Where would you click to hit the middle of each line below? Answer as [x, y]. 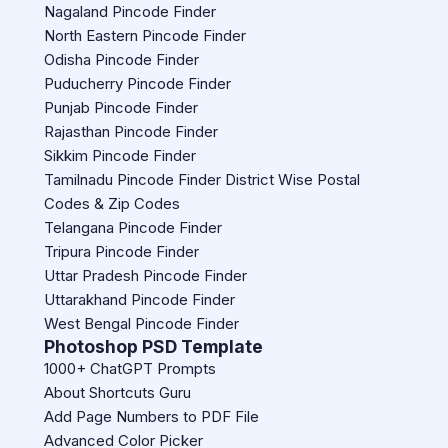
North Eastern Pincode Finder [145, 35]
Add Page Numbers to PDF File [151, 416]
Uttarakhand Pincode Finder [139, 299]
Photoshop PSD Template [153, 346]
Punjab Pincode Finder [121, 107]
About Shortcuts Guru [117, 392]
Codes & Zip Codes [112, 203]
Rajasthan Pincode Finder [131, 131]
